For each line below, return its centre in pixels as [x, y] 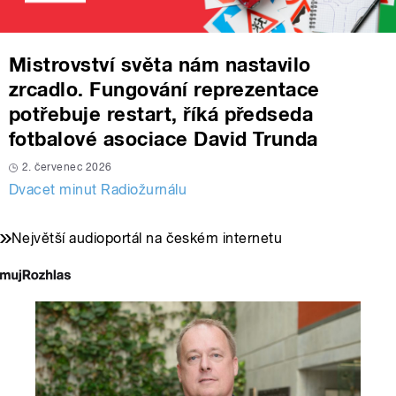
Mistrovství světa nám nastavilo [160, 65]
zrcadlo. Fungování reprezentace [164, 90]
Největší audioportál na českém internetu [147, 239]
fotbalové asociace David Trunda [164, 139]
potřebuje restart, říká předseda [161, 114]
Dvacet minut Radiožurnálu [98, 190]
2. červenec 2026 [67, 168]
